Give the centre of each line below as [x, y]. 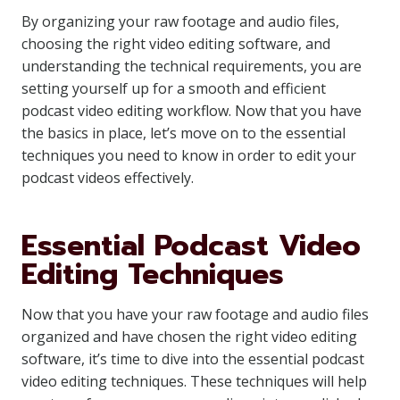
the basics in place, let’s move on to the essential [183, 133]
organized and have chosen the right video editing [189, 337]
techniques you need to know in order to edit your [189, 155]
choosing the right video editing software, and [176, 44]
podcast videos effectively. [108, 178]
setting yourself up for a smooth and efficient [174, 88]
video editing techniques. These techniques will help [194, 381]
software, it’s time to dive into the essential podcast [193, 359]
